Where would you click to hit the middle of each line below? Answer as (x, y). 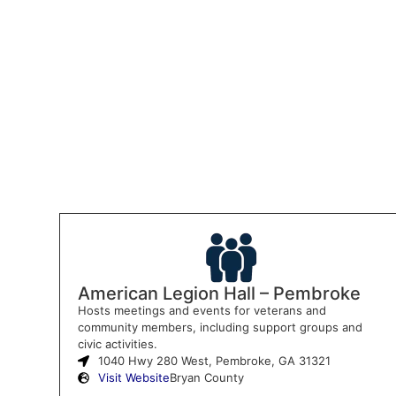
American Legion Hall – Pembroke (219, 293)
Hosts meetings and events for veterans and (202, 310)
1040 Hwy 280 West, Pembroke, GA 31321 (214, 360)
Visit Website (133, 377)
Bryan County (206, 377)
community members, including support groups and (220, 327)
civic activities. (117, 343)
